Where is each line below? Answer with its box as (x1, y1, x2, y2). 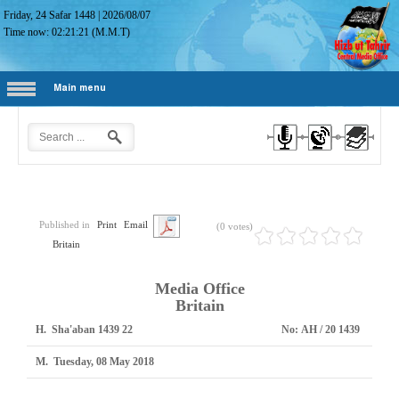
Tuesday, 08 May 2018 (53, 355, 154, 368)
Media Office (154, 280, 245, 297)
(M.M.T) (89, 26, 131, 38)
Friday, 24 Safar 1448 (4, 9, 96, 21)
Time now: (4, 26, 53, 38)
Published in (39, 219, 90, 230)
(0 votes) (216, 221, 253, 232)
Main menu (53, 83, 106, 94)
